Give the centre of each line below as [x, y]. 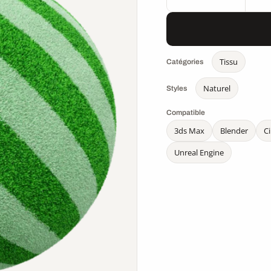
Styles [177, 89]
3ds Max [190, 131]
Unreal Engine [199, 152]
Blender [234, 131]
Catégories [185, 62]
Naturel [217, 88]
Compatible [186, 113]
